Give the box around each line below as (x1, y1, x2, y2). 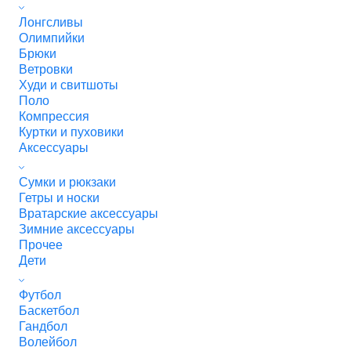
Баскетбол (19, 304, 79, 317)
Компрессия (19, 110, 89, 123)
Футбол (19, 288, 61, 302)
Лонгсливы (19, 16, 83, 29)
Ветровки (19, 63, 73, 76)
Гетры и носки (19, 191, 100, 204)
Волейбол (19, 335, 77, 349)
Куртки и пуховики (19, 125, 124, 139)
